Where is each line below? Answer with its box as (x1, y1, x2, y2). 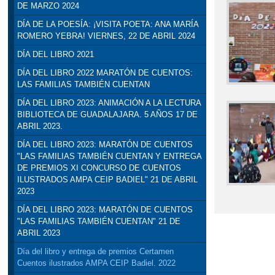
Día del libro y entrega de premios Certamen (17, 247, 174, 257)
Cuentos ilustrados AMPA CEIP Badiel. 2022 (17, 258, 176, 268)
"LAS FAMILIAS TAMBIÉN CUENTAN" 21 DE (17, 217, 180, 227)
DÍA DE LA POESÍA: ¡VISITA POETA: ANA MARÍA (17, 20, 198, 29)
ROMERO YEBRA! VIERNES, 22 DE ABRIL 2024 (17, 31, 195, 41)
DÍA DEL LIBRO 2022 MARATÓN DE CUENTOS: (17, 68, 193, 78)
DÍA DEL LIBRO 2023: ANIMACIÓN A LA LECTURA (17, 98, 201, 108)
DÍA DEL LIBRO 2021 (17, 50, 94, 60)
